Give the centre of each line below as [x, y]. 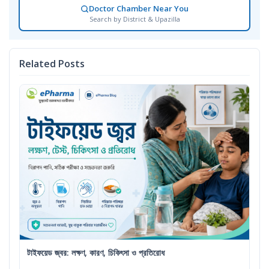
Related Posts [52, 64]
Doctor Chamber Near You [139, 9]
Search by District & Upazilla [134, 19]
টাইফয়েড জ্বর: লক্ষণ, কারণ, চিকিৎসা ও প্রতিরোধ [96, 252]
